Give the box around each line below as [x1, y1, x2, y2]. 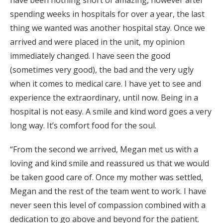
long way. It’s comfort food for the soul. [10, 120, 156, 131]
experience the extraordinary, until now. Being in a [10, 92, 198, 104]
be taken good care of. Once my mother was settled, [10, 172, 203, 183]
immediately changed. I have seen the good [10, 50, 170, 62]
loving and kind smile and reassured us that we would [10, 158, 209, 169]
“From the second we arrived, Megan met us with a [10, 144, 198, 155]
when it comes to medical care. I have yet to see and [10, 78, 201, 90]
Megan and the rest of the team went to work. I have [10, 186, 206, 197]
